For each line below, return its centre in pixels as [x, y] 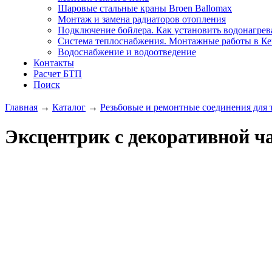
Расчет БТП [58, 74]
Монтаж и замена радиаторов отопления [142, 19]
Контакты [54, 63]
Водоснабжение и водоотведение [127, 52]
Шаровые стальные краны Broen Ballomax [145, 8]
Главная [21, 107]
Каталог [69, 107]
